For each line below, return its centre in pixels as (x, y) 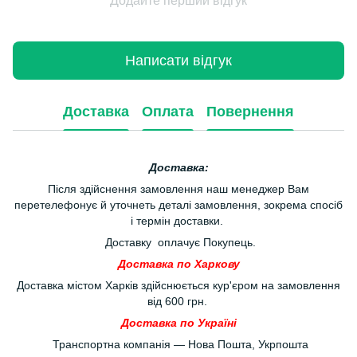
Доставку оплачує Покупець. (178, 242)
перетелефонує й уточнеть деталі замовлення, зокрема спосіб (178, 205)
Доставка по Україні (178, 323)
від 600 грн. (178, 301)
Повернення (250, 111)
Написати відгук (178, 60)
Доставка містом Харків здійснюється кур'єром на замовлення (178, 285)
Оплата (168, 111)
